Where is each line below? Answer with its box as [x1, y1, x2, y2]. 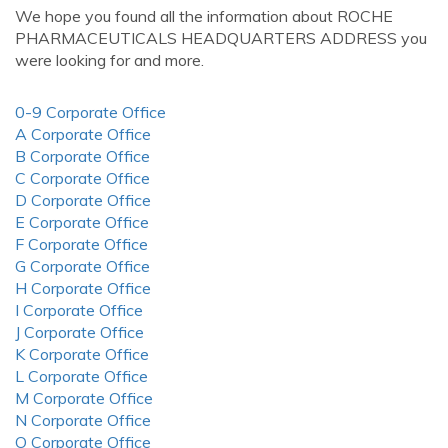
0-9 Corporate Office [15, 102, 166, 122]
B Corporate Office [15, 146, 150, 166]
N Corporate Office [15, 410, 151, 430]
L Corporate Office [15, 366, 148, 386]
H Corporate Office [15, 278, 151, 298]
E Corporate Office [15, 212, 149, 232]
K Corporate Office [15, 344, 149, 364]
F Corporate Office [15, 234, 148, 254]
